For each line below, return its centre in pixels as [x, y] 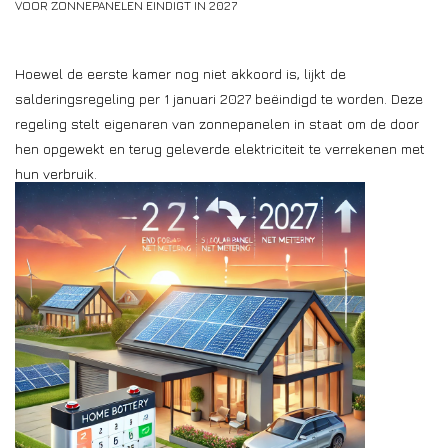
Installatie [47, 27]
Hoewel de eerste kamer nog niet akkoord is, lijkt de [180, 73]
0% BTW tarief [59, 251]
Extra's [37, 139]
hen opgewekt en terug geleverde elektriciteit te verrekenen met [220, 148]
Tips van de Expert [74, 195]
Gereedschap [57, 83]
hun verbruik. [56, 173]
